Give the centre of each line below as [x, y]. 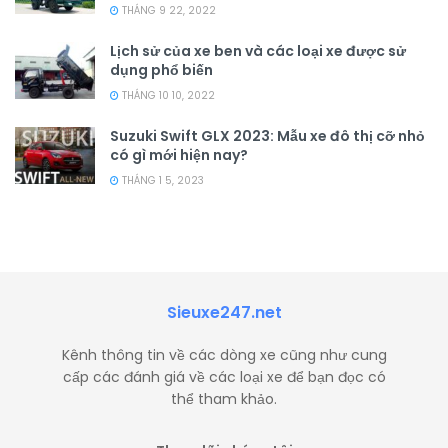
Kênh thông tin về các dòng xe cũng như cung [224, 355]
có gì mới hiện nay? [179, 155]
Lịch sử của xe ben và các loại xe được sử [258, 51]
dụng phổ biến [161, 70]
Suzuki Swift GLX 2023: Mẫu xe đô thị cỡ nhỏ [267, 136]
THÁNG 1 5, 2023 [161, 181]
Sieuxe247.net [224, 313]
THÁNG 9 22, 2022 [167, 11]
